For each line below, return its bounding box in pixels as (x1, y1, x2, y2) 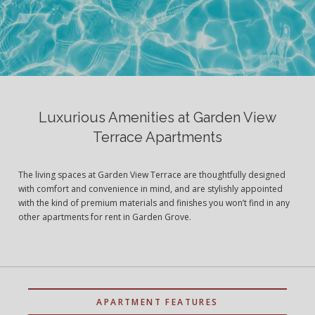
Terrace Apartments (93, 128, 222, 146)
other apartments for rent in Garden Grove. (18, 210, 192, 223)
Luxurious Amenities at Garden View (39, 108, 276, 126)
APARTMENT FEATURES (96, 295, 219, 308)
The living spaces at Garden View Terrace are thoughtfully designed (18, 168, 286, 181)
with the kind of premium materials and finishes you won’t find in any (18, 196, 290, 209)
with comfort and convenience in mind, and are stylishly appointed (18, 182, 283, 195)
